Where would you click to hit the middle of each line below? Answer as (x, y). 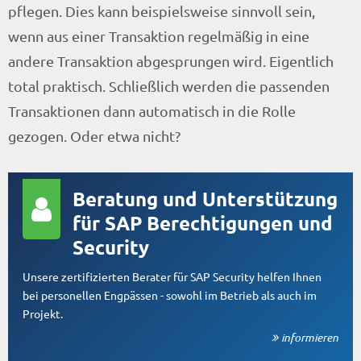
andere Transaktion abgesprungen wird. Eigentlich (171, 60)
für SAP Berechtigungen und (203, 222)
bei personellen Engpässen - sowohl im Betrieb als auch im (170, 295)
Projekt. (43, 313)
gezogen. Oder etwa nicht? (94, 135)
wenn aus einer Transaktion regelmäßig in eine (159, 35)
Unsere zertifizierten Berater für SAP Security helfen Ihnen (172, 276)
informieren (310, 337)
